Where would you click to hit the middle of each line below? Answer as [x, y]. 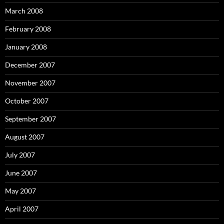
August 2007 [25, 137]
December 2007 [30, 65]
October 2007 [27, 101]
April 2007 [22, 209]
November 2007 [30, 83]
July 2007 [20, 155]
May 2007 [20, 191]
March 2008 [24, 11]
